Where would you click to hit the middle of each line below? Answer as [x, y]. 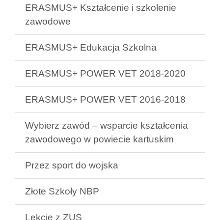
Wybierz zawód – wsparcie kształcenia [107, 126]
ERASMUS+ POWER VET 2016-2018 [105, 100]
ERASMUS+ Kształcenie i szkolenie [101, 8]
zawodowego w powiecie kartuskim [99, 139]
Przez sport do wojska [72, 165]
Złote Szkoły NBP [62, 192]
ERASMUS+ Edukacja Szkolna [91, 48]
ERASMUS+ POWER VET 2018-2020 [105, 74]
